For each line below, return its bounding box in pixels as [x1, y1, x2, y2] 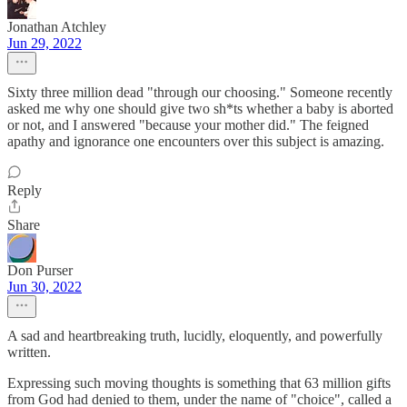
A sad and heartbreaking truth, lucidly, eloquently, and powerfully [7, 327, 382, 343]
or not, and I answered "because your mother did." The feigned [7, 116, 369, 133]
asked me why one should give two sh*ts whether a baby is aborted [7, 100, 393, 116]
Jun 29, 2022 [7, 35, 82, 51]
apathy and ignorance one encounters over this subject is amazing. [7, 133, 384, 149]
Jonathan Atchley [7, 18, 106, 35]
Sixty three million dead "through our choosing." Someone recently [7, 84, 392, 100]
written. [7, 343, 51, 360]
